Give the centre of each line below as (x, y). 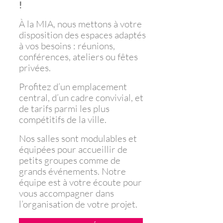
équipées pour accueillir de (73, 149)
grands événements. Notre (72, 171)
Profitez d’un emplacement (73, 86)
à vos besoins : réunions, (67, 46)
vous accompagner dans (66, 193)
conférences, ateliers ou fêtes (78, 56)
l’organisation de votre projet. (78, 204)
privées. (35, 67)
